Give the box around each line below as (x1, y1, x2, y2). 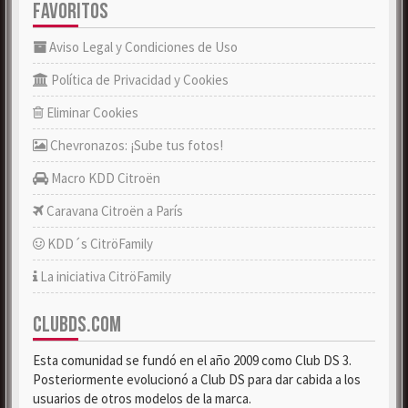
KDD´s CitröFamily (45, 235, 153, 252)
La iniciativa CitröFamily (37, 268, 171, 285)
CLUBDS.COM (33, 311, 121, 338)
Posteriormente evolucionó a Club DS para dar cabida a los (33, 371, 361, 388)
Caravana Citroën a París (44, 202, 183, 219)
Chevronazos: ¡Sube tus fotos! (47, 137, 223, 154)
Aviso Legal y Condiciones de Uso (46, 38, 238, 56)
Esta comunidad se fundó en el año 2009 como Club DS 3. (33, 352, 352, 369)
